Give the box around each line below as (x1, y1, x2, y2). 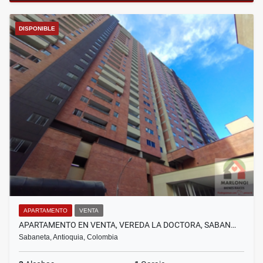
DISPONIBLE (19, 25, 55, 32)
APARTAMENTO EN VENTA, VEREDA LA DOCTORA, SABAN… (19, 220, 236, 230)
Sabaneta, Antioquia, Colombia (19, 233, 118, 242)
